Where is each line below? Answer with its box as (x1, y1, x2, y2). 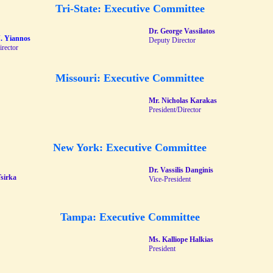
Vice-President (149, 175, 191, 183)
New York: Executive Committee (53, 141, 207, 154)
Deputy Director (149, 36, 196, 44)
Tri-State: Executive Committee (55, 2, 205, 15)
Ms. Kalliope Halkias (149, 235, 213, 244)
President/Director (149, 105, 201, 114)
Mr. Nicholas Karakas (149, 96, 217, 105)
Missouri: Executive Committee (55, 72, 204, 84)
